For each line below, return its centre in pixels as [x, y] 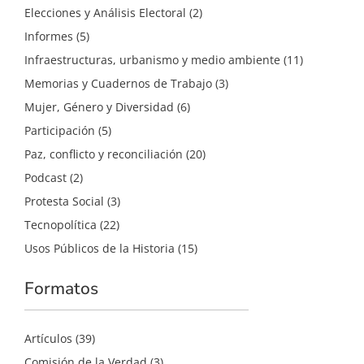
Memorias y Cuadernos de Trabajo [118, 83]
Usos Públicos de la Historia [100, 248]
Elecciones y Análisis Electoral [105, 12]
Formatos [61, 288]
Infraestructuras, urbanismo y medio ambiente [152, 59]
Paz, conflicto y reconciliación [104, 154]
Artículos [48, 338]
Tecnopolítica [61, 224]
